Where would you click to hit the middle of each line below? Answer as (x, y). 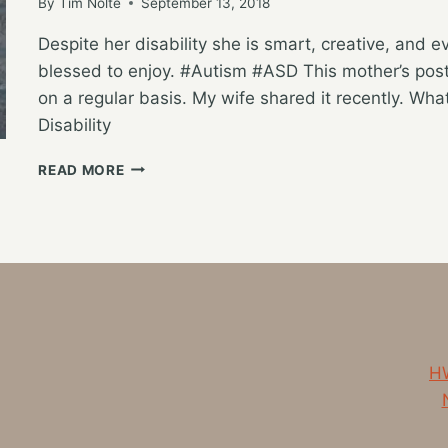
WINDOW (157, 185)
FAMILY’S (157, 248)
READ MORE (81, 169)
